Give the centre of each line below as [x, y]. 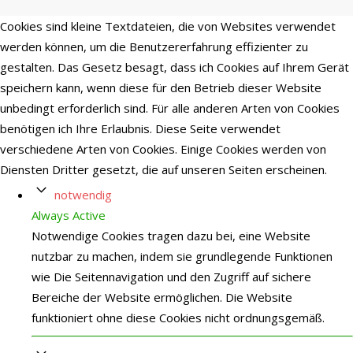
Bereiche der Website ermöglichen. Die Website [162, 297]
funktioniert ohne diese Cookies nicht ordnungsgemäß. [178, 318]
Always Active [69, 215]
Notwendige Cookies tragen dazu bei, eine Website [171, 236]
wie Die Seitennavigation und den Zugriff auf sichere [171, 277]
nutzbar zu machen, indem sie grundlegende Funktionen [182, 256]
